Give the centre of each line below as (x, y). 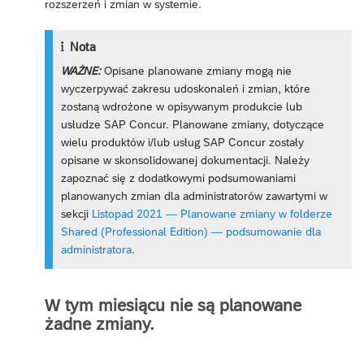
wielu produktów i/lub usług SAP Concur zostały (183, 142)
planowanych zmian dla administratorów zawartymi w (195, 195)
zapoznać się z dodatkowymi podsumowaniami (179, 178)
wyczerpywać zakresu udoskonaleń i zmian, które (186, 88)
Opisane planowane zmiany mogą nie (197, 70)
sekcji (77, 213)
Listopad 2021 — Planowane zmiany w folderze (212, 213)
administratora (97, 249)
